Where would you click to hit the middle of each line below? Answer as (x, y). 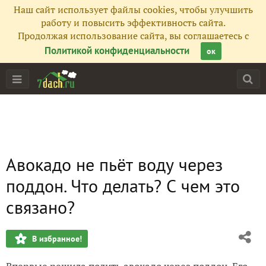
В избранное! (57, 239)
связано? (40, 207)
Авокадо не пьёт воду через (114, 164)
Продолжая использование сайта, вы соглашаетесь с (133, 36)
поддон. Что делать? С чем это (123, 186)
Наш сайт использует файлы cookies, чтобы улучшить (133, 9)
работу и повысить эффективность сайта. (133, 23)
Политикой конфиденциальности (117, 50)
